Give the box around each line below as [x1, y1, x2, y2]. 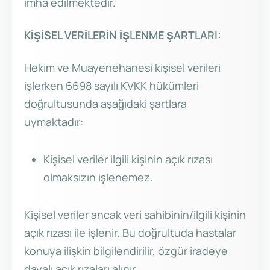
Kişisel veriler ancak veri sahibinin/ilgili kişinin [24, 207, 246, 222]
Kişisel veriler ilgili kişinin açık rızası [43, 152, 213, 167]
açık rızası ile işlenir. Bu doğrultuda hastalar [24, 225, 236, 240]
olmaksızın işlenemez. [43, 170, 153, 185]
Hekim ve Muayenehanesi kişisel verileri [24, 60, 221, 75]
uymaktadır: [24, 115, 83, 130]
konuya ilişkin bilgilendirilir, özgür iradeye [24, 243, 228, 259]
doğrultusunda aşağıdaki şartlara [24, 96, 187, 111]
